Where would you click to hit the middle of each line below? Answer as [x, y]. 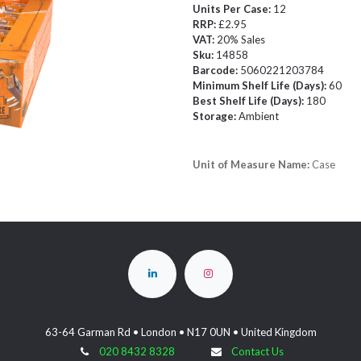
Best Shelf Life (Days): [249, 101]
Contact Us [257, 352]
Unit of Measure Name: [252, 164]
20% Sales [241, 39]
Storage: [216, 116]
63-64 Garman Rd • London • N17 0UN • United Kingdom [180, 332]
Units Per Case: [233, 9]
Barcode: [216, 70]
